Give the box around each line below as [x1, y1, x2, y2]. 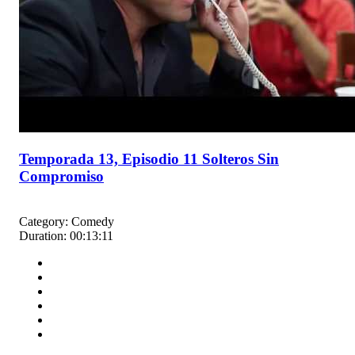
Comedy [71, 214, 114, 228]
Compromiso [19, 168, 104, 185]
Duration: [19, 228, 67, 242]
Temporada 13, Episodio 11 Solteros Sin [19, 151, 279, 168]
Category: [19, 214, 68, 228]
